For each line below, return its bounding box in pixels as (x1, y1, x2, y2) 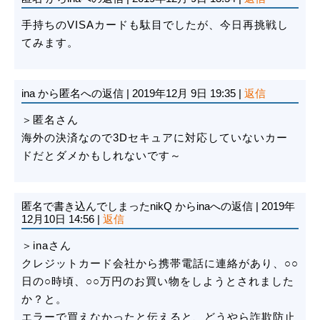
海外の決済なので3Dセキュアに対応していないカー (21, 131, 288, 144)
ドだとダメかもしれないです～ (21, 149, 181, 162)
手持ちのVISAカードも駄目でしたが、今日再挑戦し (21, 19, 289, 31)
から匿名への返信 (38, 87, 126, 100)
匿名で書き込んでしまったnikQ (21, 200, 175, 213)
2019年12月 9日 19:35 (129, 87, 239, 100)
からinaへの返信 (175, 200, 256, 213)
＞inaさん (21, 239, 71, 252)
